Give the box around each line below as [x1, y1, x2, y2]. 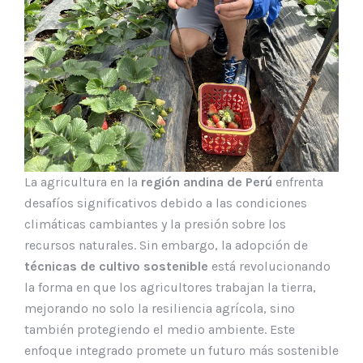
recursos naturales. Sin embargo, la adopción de [24, 237, 308, 253]
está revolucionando [208, 258, 331, 274]
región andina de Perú [141, 173, 272, 190]
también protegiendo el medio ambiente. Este [24, 321, 295, 337]
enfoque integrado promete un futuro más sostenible [24, 342, 339, 358]
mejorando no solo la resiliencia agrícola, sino [24, 300, 295, 316]
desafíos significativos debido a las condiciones [24, 194, 307, 211]
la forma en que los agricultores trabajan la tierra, [24, 279, 316, 295]
